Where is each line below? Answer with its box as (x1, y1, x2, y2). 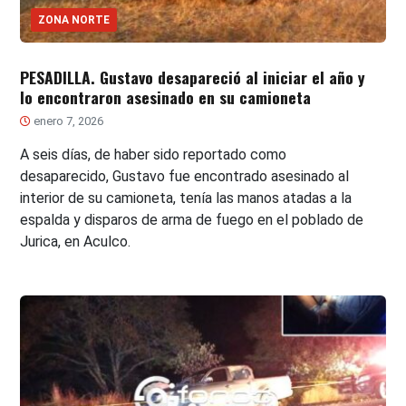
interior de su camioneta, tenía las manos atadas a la (20, 188, 353, 207)
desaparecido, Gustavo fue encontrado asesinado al (20, 167, 350, 185)
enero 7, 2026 (31, 113, 104, 128)
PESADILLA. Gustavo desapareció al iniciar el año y (20, 64, 366, 89)
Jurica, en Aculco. (20, 232, 131, 250)
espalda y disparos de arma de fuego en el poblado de (20, 210, 364, 228)
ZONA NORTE (38, 13, 111, 26)
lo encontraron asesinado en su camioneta (20, 84, 312, 109)
